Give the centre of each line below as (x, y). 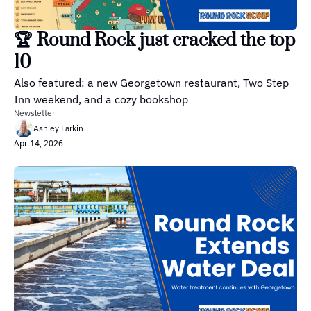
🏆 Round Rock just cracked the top (154, 41)
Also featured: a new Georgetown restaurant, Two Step (151, 83)
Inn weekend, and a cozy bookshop (101, 100)
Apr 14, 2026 (39, 144)
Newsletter (34, 113)
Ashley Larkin (58, 128)
